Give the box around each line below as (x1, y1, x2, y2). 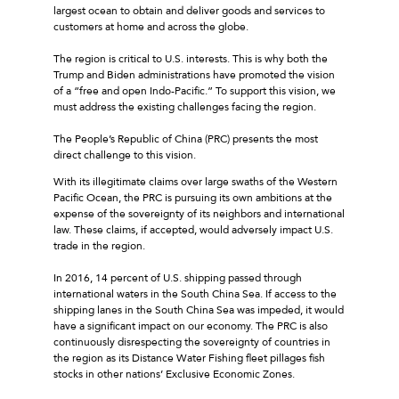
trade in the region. (53, 238, 145, 253)
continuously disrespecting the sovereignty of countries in (53, 334, 330, 349)
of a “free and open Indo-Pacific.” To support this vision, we (53, 83, 336, 98)
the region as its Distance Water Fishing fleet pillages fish (53, 350, 325, 365)
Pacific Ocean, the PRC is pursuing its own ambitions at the (53, 190, 332, 205)
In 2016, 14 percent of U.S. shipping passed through (53, 270, 302, 285)
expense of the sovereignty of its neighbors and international (53, 206, 345, 221)
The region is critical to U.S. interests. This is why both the (53, 51, 328, 66)
